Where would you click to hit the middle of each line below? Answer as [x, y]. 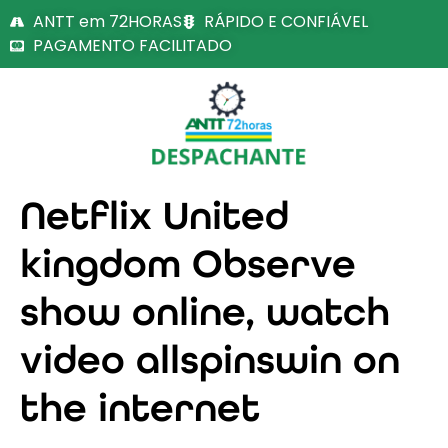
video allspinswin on [210, 359]
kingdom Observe [188, 263]
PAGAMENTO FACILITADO [132, 45]
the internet [140, 407]
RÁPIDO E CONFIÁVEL [286, 21]
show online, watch [205, 311]
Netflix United [154, 215]
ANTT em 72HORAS [107, 21]
